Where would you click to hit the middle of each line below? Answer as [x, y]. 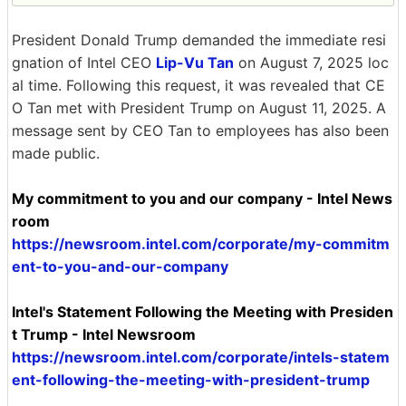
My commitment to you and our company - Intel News [202, 198]
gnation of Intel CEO [84, 62]
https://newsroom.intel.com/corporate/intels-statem [201, 357]
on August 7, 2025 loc [311, 62]
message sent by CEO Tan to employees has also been [200, 130]
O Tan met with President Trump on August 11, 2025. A [199, 107]
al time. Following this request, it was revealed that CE [198, 85]
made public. [56, 153]
